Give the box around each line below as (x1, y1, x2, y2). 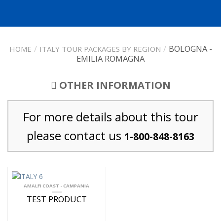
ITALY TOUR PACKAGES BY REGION (39, 44, 161, 54)
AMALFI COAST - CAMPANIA (24, 183, 90, 189)
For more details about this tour (23, 108, 198, 125)
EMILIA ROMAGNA (76, 53, 145, 64)
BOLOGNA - (168, 43, 212, 54)
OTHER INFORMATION (59, 78, 171, 92)
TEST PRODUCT (26, 193, 87, 205)
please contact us (27, 127, 124, 144)
